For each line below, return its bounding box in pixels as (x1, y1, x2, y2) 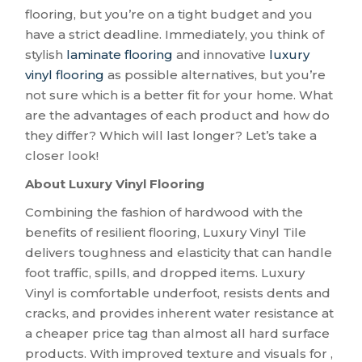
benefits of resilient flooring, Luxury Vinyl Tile (25, 225, 307, 241)
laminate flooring (66, 47, 174, 63)
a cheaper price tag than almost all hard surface (25, 326, 330, 342)
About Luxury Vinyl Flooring (25, 176, 205, 192)
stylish (25, 47, 67, 63)
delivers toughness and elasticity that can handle (25, 245, 333, 261)
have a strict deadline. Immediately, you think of (25, 27, 325, 43)
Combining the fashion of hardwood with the (25, 204, 304, 221)
